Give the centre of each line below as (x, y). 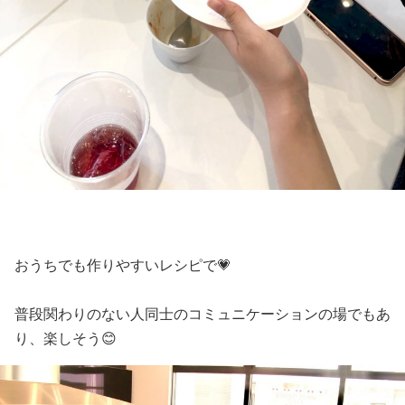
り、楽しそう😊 (66, 339)
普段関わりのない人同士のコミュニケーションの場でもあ (202, 315)
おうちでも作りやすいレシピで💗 (123, 266)
